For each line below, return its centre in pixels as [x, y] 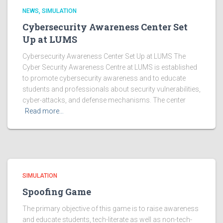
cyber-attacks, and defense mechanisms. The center [104, 100]
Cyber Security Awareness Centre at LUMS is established [110, 67]
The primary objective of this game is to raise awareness [111, 209]
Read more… [44, 111]
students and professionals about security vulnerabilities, [111, 89]
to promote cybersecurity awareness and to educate [104, 78]
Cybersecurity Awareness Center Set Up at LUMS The [104, 56]
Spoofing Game [57, 192]
